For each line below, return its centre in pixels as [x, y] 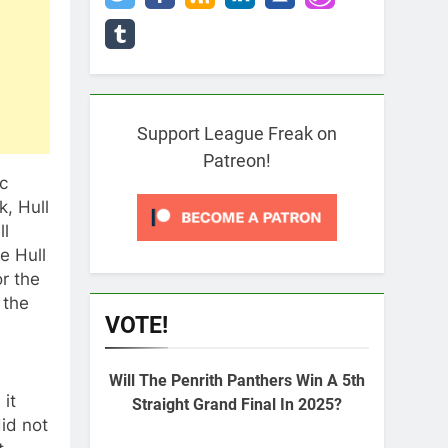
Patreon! [237, 160]
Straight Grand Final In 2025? [237, 404]
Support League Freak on [237, 133]
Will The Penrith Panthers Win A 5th [237, 380]
